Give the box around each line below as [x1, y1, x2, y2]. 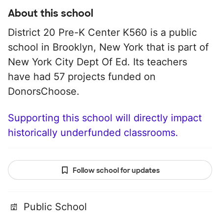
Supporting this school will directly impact [8, 112, 202, 124]
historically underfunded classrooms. [8, 127, 178, 138]
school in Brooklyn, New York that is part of [8, 41, 209, 53]
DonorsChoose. [8, 85, 80, 97]
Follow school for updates [72, 166, 160, 175]
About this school [8, 7, 93, 20]
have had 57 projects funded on [8, 71, 156, 82]
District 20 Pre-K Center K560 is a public [8, 27, 197, 38]
